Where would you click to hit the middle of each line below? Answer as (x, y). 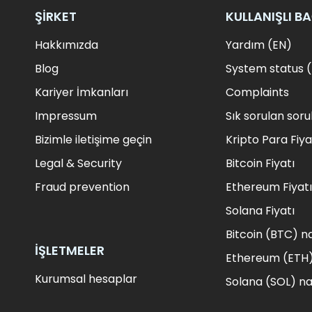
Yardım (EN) (258, 45)
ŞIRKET (55, 17)
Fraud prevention (82, 187)
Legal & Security (78, 164)
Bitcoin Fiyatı (260, 164)
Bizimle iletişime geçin (93, 140)
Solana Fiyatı (260, 211)
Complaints (257, 93)
